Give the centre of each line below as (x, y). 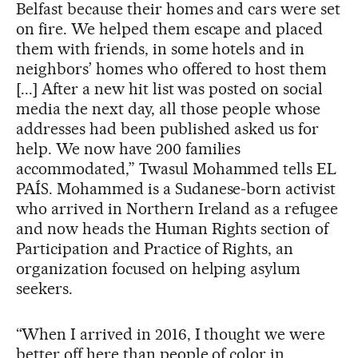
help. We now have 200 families (129, 148)
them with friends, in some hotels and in (161, 48)
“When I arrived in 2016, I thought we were (171, 334)
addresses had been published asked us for (168, 128)
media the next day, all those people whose (169, 108)
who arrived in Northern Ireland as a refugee (177, 208)
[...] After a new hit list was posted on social (170, 88)
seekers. (44, 288)
